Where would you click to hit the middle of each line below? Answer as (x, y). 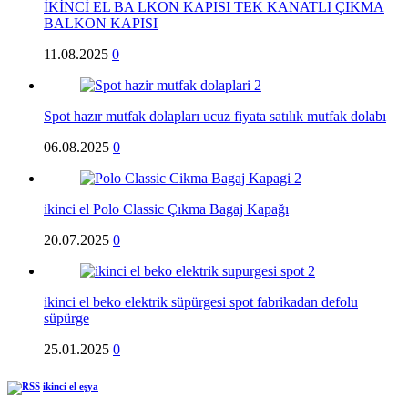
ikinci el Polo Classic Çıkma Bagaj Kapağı (166, 209)
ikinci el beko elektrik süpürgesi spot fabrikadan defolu (201, 302)
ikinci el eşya (71, 387)
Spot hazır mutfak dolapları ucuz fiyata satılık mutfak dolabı (215, 117)
